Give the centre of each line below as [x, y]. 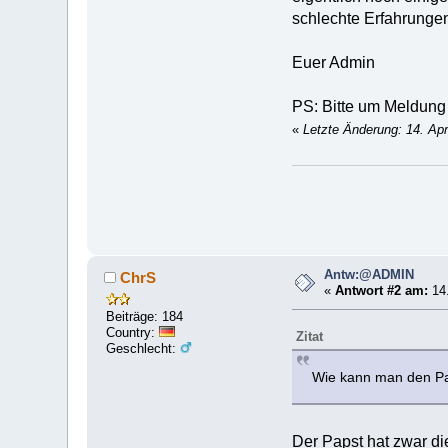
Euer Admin [333, 63]
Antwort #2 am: [382, 291]
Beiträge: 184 [145, 316]
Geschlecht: [143, 348]
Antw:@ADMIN [369, 275]
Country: [133, 332]
